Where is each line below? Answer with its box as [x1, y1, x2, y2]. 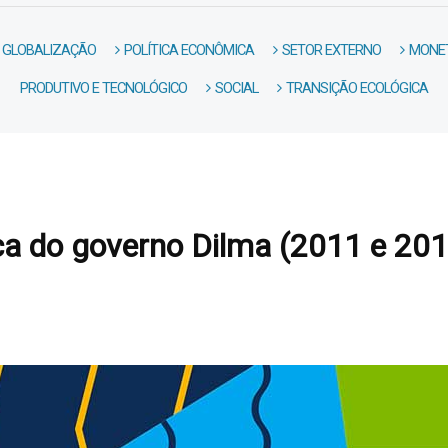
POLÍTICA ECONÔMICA [124, 41, 255, 59]
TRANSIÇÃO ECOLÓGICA [286, 79, 428, 97]
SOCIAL [215, 79, 258, 97]
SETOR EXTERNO [282, 41, 382, 59]
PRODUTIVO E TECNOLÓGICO [20, 79, 187, 97]
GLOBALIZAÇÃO [2, 41, 97, 59]
